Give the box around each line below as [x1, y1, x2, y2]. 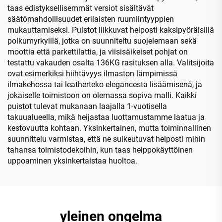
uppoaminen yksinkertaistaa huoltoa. [7, 156, 137, 166]
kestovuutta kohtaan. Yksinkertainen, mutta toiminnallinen [7, 123, 211, 133]
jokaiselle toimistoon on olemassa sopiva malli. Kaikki [7, 90, 197, 100]
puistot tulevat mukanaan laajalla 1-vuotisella [7, 101, 167, 111]
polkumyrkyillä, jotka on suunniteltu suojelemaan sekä [7, 36, 197, 46]
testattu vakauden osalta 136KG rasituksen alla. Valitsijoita [7, 57, 214, 67]
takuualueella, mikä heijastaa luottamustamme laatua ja [7, 112, 205, 122]
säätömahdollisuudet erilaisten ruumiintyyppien [7, 14, 174, 24]
